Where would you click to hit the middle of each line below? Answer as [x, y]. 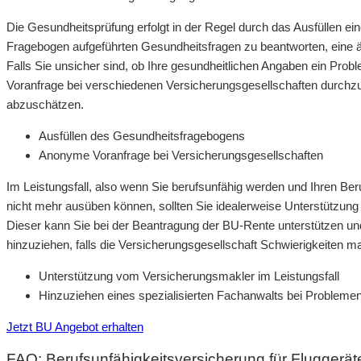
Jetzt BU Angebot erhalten [75, 326]
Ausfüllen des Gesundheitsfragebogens [142, 135]
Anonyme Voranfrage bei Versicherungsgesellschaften [181, 155]
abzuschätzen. [45, 104]
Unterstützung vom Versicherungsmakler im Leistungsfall [189, 276]
